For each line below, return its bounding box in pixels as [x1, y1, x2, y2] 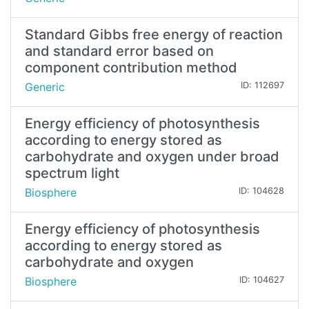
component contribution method [25, 59, 237, 77]
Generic [25, 80, 65, 94]
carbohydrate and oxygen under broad [25, 148, 279, 166]
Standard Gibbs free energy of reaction [25, 26, 283, 43]
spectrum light [25, 165, 119, 182]
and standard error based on [25, 43, 214, 60]
